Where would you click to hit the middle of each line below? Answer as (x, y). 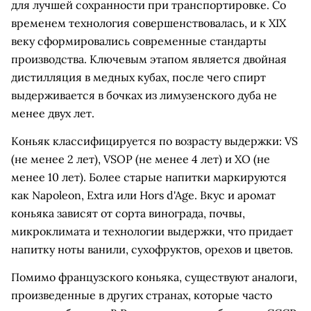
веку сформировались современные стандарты (139, 41)
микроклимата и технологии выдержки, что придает (152, 231)
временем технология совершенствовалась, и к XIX (149, 23)
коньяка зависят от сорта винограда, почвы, (128, 213)
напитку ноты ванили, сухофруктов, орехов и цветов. (152, 249)
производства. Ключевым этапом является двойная (149, 59)
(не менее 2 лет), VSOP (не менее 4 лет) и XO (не (141, 159)
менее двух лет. (53, 113)
